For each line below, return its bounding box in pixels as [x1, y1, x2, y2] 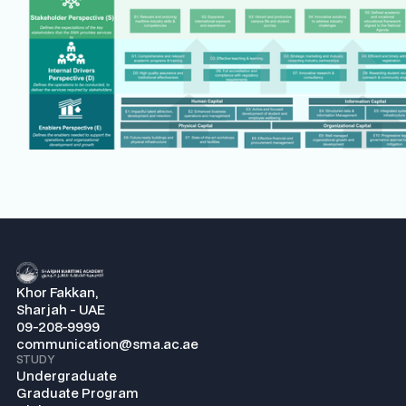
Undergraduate [16, 367, 117, 385]
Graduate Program [16, 384, 139, 402]
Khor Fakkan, [16, 284, 98, 302]
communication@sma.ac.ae [16, 335, 201, 353]
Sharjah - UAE [16, 301, 105, 319]
